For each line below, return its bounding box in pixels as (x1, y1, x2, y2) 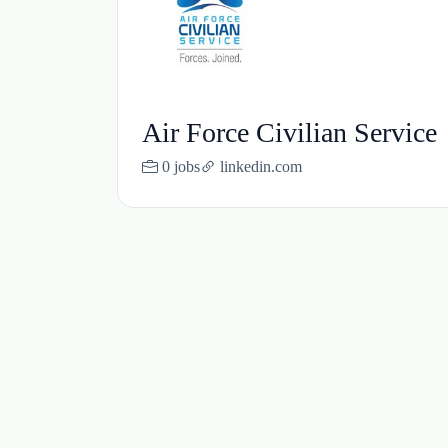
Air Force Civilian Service (142, 117, 437, 148)
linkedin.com (220, 158, 302, 175)
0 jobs (162, 158, 200, 175)
